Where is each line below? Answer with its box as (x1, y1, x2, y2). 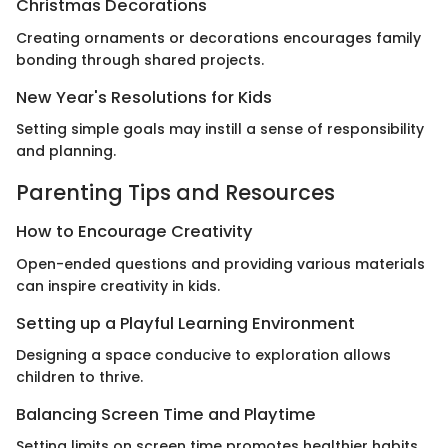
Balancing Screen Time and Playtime (16, 402, 316, 426)
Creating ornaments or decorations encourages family (16, 27, 421, 48)
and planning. (16, 140, 116, 161)
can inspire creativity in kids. (16, 275, 220, 296)
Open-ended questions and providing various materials (16, 253, 425, 274)
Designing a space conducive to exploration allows (16, 344, 391, 365)
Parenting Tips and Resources (16, 177, 335, 207)
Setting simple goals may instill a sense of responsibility (16, 118, 424, 139)
